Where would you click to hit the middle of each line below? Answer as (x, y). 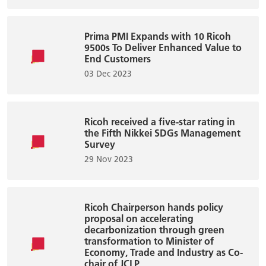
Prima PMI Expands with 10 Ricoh (158, 36)
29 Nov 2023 (109, 159)
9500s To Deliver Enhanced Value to (163, 47)
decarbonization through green (154, 229)
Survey (100, 144)
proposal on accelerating (139, 218)
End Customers (118, 58)
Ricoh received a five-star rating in (160, 121)
